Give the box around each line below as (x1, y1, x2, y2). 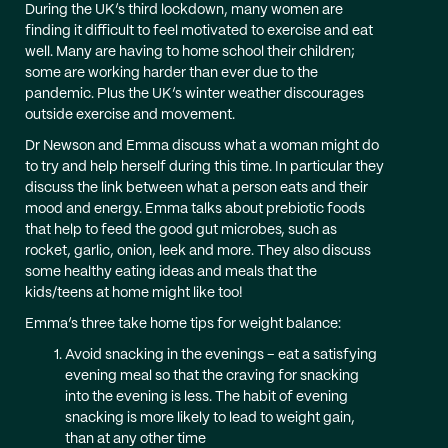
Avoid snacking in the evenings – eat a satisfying (65, 348, 377, 362)
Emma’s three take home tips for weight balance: (25, 317, 341, 331)
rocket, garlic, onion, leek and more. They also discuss (25, 244, 371, 258)
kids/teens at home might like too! (25, 286, 243, 300)
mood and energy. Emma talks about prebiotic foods (25, 202, 365, 216)
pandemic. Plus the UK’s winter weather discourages (25, 87, 364, 101)
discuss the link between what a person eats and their (25, 181, 368, 195)
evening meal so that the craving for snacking (65, 369, 359, 383)
